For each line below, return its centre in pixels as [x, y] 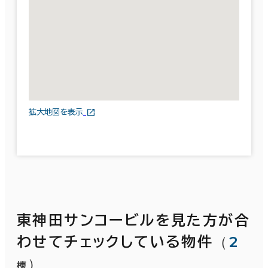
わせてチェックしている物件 [115, 241]
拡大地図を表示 [56, 112]
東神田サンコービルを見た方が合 [133, 220]
